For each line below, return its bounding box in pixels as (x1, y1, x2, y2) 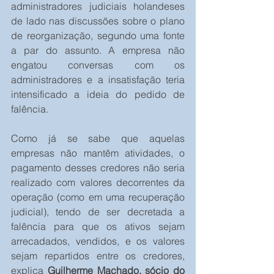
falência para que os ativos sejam (11, 220, 185, 233)
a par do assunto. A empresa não (11, 44, 185, 57)
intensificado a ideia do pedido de (11, 88, 185, 101)
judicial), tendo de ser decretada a (11, 206, 185, 218)
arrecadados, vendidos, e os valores (11, 235, 185, 248)
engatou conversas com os (11, 59, 185, 72)
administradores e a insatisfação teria (11, 73, 185, 86)
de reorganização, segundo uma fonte (11, 29, 185, 42)
